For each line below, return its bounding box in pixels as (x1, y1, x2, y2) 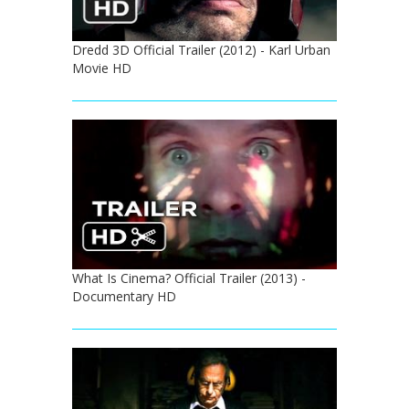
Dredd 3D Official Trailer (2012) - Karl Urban (72, 41, 330, 59)
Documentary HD (72, 287, 176, 305)
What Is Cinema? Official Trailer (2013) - (72, 268, 306, 287)
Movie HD (72, 59, 131, 78)
